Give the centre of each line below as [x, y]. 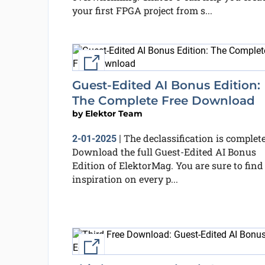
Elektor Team [114, 114]
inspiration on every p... [125, 179]
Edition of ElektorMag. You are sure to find [167, 165]
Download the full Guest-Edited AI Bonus [164, 152]
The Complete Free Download [163, 101]
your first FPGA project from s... [142, 10]
